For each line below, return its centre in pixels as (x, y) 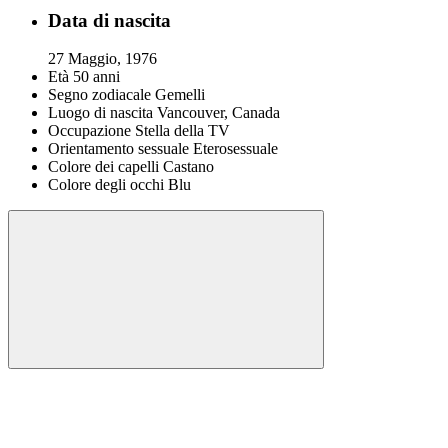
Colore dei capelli (103, 167)
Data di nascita (109, 20)
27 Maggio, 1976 (102, 59)
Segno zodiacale (99, 95)
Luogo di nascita (100, 113)
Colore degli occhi (106, 185)
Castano (188, 167)
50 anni (96, 77)
